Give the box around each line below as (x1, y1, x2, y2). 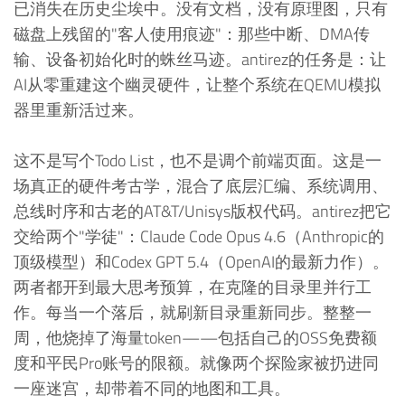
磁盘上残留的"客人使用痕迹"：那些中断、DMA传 (14, 21, 370, 46)
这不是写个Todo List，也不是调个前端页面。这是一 (14, 148, 381, 174)
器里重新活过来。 (14, 97, 144, 122)
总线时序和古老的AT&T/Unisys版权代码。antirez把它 (14, 199, 391, 224)
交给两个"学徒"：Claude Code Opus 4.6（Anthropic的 (14, 224, 384, 250)
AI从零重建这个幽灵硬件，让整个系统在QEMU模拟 (14, 71, 381, 97)
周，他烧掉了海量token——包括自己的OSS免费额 (14, 325, 377, 351)
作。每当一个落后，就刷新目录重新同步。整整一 (14, 300, 372, 325)
